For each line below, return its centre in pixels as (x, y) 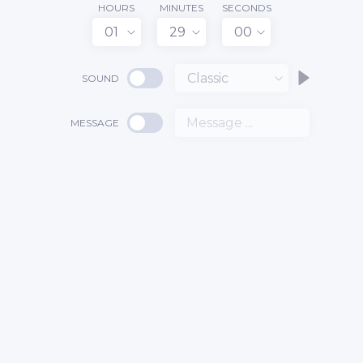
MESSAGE (94, 122)
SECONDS (246, 8)
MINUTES (181, 8)
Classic (208, 78)
